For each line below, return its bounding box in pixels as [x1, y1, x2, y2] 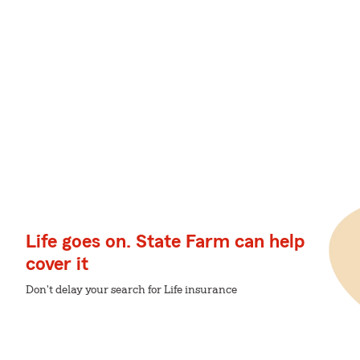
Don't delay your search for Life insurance [26, 284, 237, 296]
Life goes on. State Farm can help [26, 232, 305, 252]
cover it [26, 255, 88, 274]
